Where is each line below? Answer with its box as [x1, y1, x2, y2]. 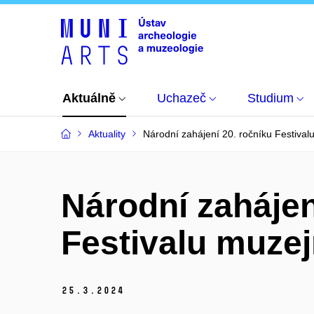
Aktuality [88, 128, 125, 139]
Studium [247, 91, 294, 105]
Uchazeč [157, 91, 206, 105]
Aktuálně [62, 91, 116, 105]
